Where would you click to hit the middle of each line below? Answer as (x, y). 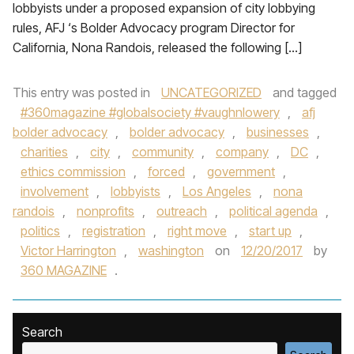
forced (166, 171)
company (242, 152)
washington (171, 250)
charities (44, 152)
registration (114, 231)
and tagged (303, 92)
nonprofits (105, 211)
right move (197, 231)
